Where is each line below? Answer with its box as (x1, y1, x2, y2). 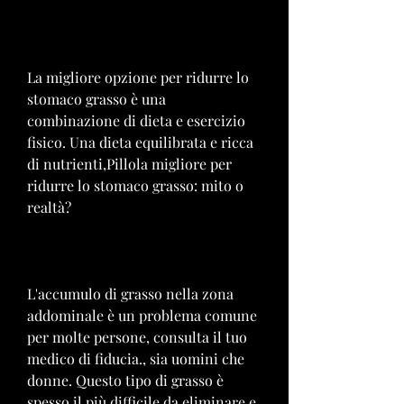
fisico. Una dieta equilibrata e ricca (27, 132, 253, 151)
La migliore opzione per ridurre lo (27, 67, 249, 87)
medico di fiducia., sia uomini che (27, 348, 244, 368)
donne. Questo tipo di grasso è (27, 370, 224, 390)
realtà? (27, 197, 71, 216)
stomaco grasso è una (27, 88, 166, 108)
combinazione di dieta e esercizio (27, 110, 245, 130)
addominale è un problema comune (27, 305, 257, 325)
